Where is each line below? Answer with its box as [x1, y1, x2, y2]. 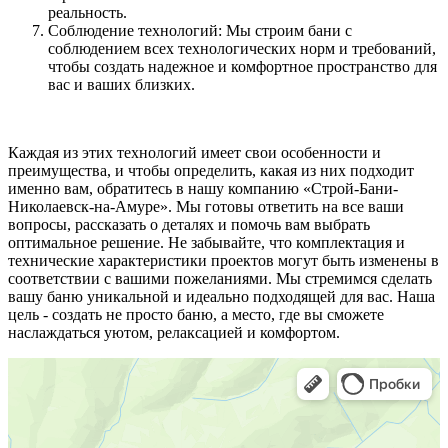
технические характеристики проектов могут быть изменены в [8, 251, 439, 269]
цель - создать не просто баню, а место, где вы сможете [8, 305, 384, 323]
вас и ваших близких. [48, 75, 195, 93]
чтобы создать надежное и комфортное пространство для [48, 57, 437, 75]
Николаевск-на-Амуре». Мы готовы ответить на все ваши [8, 197, 404, 215]
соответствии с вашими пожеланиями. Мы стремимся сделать [8, 269, 432, 287]
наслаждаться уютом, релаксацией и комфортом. [8, 323, 340, 341]
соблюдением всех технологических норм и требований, [48, 39, 436, 57]
